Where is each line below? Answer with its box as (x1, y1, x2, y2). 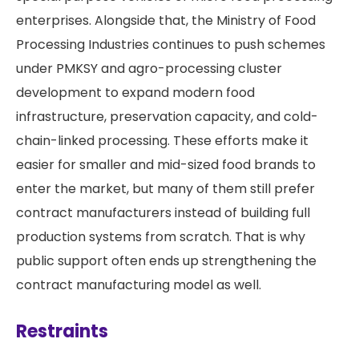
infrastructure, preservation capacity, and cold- (16, 107, 318, 127)
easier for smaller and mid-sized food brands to (16, 155, 316, 175)
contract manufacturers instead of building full (16, 204, 310, 223)
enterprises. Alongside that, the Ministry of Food (16, 11, 316, 30)
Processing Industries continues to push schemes (16, 35, 325, 54)
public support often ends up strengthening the (16, 252, 317, 271)
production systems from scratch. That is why (16, 228, 305, 247)
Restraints (16, 319, 108, 345)
